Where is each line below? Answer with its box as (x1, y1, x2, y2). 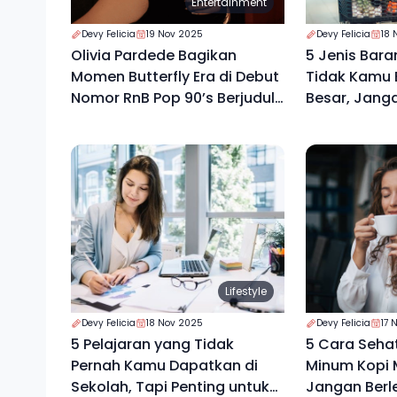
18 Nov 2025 (146, 315, 203, 330)
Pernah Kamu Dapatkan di (71, 354, 258, 376)
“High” (71, 108, 115, 129)
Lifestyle (224, 283, 267, 299)
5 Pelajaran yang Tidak (71, 333, 234, 354)
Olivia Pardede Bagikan (71, 44, 237, 66)
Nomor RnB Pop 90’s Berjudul (71, 87, 123, 108)
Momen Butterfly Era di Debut (71, 66, 279, 87)
